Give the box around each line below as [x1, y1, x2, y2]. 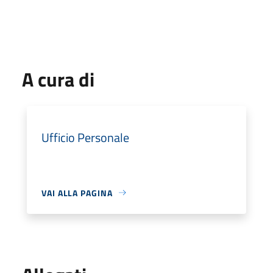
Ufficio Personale [41, 127, 129, 147]
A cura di [22, 64, 94, 94]
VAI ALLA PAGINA [41, 186, 113, 199]
